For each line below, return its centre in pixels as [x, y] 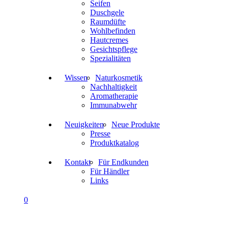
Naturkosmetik [119, 78]
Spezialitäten [110, 58]
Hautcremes [109, 40]
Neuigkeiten [84, 124]
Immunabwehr [113, 105]
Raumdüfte [108, 22]
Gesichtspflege [114, 49]
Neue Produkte [136, 124]
